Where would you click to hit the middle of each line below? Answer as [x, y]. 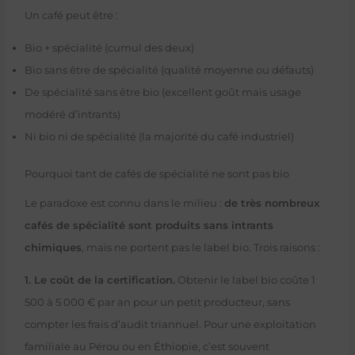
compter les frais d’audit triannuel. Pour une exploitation [170, 324]
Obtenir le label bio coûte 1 [245, 280]
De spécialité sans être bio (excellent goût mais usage [162, 93]
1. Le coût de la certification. [99, 280]
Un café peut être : [71, 16]
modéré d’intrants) [72, 115]
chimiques [53, 248]
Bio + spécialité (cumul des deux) [109, 48]
